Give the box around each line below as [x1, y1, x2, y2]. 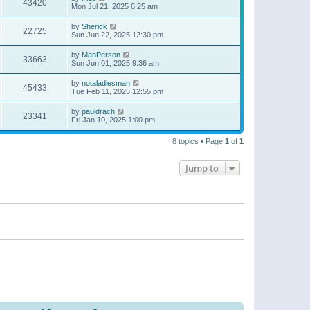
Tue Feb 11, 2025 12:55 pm [71, 86, 163, 95]
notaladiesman [82, 78, 130, 87]
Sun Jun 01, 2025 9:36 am [71, 58, 159, 67]
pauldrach [82, 107, 115, 116]
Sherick [82, 21, 107, 30]
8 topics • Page [172, 136, 225, 145]
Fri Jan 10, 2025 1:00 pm [71, 115, 155, 124]
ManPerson [82, 50, 120, 59]
